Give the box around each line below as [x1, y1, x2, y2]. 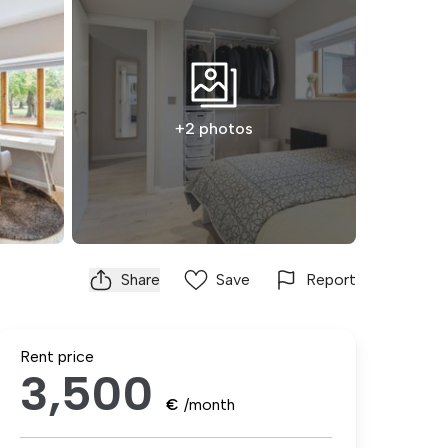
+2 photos [175, 119, 253, 138]
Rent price [20, 347, 94, 366]
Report [306, 270, 356, 289]
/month [184, 395, 235, 414]
